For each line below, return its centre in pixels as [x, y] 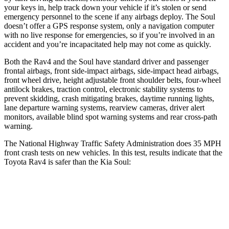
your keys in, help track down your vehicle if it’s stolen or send [105, 7]
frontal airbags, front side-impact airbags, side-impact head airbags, [111, 71]
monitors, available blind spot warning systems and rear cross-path [111, 117]
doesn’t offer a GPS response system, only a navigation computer [109, 26]
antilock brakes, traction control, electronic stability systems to [104, 89]
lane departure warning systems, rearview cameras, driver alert [104, 107]
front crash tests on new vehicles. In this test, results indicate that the [113, 152]
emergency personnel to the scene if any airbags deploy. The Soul [110, 16]
